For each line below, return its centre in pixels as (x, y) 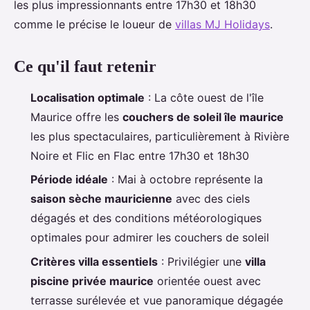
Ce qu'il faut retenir (85, 66)
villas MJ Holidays (222, 24)
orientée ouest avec (207, 281)
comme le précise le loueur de (94, 24)
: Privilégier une (201, 261)
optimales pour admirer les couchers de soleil (150, 238)
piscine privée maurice (92, 281)
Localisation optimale (88, 98)
